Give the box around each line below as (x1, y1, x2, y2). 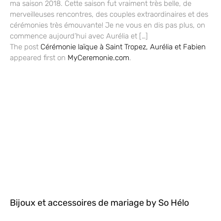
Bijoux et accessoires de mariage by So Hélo (10, 197, 189, 208)
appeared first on (10, 53, 68, 62)
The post (10, 42, 40, 51)
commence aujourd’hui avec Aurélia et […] (10, 31, 148, 40)
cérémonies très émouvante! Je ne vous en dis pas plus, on (10, 20, 205, 30)
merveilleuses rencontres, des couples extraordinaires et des (10, 9, 208, 19)
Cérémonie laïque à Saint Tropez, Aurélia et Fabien (40, 42, 206, 51)
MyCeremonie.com (68, 53, 129, 62)
